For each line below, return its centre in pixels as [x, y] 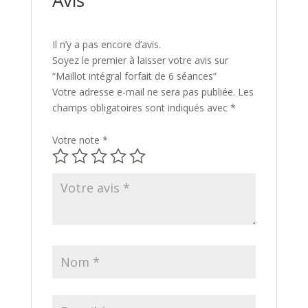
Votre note [77, 140]
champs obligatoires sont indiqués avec [141, 107]
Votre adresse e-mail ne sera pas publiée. [143, 91]
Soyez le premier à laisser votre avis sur [140, 60]
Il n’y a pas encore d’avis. [106, 44]
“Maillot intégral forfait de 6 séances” [134, 76]
